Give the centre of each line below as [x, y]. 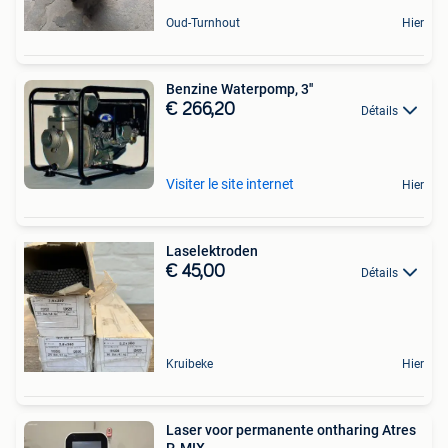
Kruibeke [189, 363]
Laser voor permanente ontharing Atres [291, 429]
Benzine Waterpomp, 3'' [239, 88]
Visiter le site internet [230, 183]
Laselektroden [212, 250]
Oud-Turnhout [203, 22]
